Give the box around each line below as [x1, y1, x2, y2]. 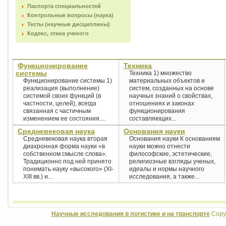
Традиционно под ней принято [23, 158, 111, 165]
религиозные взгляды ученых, [129, 158, 215, 165]
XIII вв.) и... [23, 173, 52, 180]
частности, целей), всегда [23, 100, 96, 107]
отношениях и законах [129, 100, 194, 107]
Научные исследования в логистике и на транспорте [51, 210, 210, 217]
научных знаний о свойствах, [129, 92, 212, 99]
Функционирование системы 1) [23, 77, 112, 84]
